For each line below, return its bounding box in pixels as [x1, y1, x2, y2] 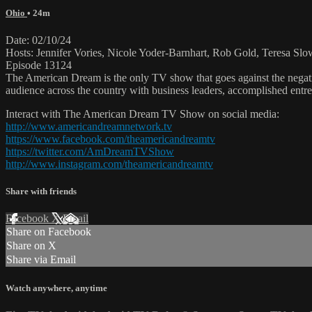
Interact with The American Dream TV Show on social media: [6, 108, 279, 120]
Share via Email [6, 253, 76, 266]
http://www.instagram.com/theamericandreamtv [6, 158, 213, 171]
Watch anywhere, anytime [6, 282, 107, 293]
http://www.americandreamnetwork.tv [6, 120, 172, 133]
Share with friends [6, 186, 77, 197]
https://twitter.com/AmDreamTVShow [6, 146, 174, 158]
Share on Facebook [6, 226, 91, 238]
